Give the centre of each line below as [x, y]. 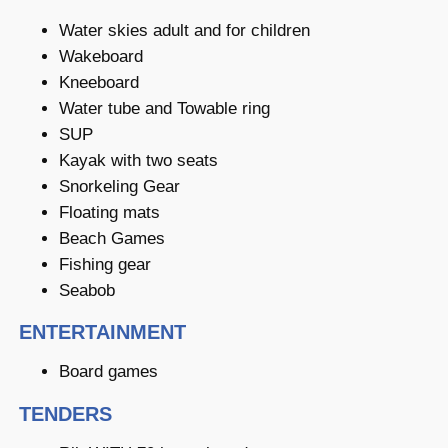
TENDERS [65, 414]
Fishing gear [104, 264]
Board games [108, 372]
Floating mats [109, 212]
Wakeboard [100, 56]
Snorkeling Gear [119, 186]
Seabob [86, 290]
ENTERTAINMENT [102, 332]
